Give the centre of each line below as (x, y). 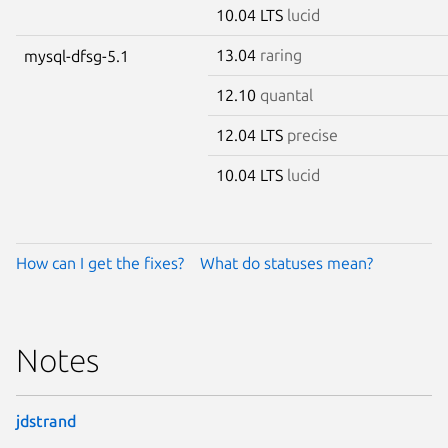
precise (312, 134)
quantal (286, 94)
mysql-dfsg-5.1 (76, 55)
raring (281, 54)
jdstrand (46, 420)
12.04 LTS (251, 134)
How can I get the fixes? (100, 262)
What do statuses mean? (286, 262)
